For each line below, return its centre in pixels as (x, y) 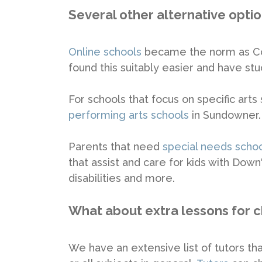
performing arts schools (129, 115)
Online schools (105, 51)
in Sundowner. (225, 115)
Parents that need (116, 146)
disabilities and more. (122, 178)
